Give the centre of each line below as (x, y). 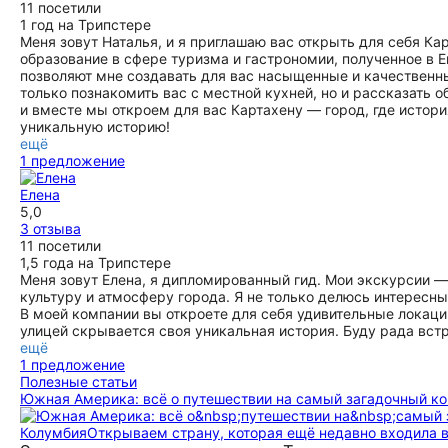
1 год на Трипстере (85, 24)
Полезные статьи (78, 381)
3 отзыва (50, 228)
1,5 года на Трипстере (95, 262)
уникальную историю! (95, 126)
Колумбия (53, 432)
